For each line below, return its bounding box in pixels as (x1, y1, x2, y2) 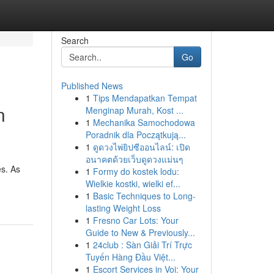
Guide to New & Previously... (85, 226, 195, 239)
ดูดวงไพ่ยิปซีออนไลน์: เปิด (92, 141, 190, 153)
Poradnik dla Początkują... (85, 128, 186, 141)
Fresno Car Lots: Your (92, 214, 179, 226)
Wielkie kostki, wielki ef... (85, 177, 180, 190)
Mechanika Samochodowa (92, 116, 195, 128)
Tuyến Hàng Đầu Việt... (85, 251, 176, 263)
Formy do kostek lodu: (92, 165, 179, 177)
